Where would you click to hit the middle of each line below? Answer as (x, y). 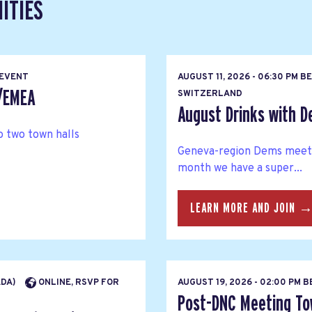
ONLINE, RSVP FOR (78, 283)
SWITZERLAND (210, 94)
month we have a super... (240, 168)
